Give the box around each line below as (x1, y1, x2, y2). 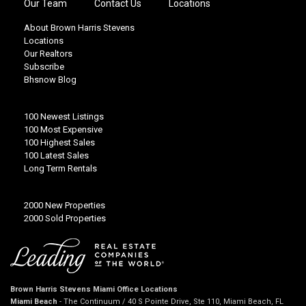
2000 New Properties (24, 199, 105, 210)
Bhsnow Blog (24, 74, 76, 85)
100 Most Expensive (24, 124, 102, 135)
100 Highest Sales (24, 137, 95, 148)
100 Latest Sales (24, 150, 89, 161)
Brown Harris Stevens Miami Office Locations (10, 284, 178, 294)
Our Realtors (24, 48, 72, 59)
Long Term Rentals (24, 163, 97, 173)
